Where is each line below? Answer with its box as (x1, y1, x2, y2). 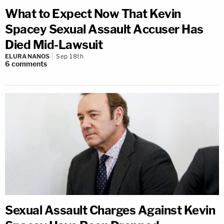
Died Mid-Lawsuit (5, 37, 102, 52)
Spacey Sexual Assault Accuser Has (5, 21, 203, 36)
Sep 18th (56, 52, 83, 60)
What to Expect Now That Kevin (5, 6, 181, 21)
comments (11, 59, 47, 68)
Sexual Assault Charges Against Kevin (5, 203, 215, 218)
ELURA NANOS (5, 52, 49, 60)
